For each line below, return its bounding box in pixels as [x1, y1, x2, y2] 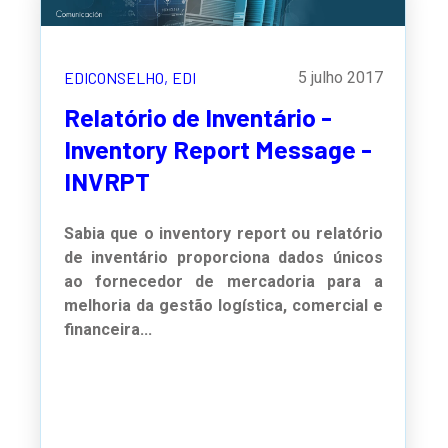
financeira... [63, 320, 152, 340]
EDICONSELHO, [63, 68, 168, 88]
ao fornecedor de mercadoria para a [63, 272, 383, 292]
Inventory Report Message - [63, 134, 372, 165]
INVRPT [63, 166, 150, 197]
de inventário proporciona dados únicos [63, 248, 383, 268]
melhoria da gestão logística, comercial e [63, 296, 383, 316]
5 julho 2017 [297, 68, 383, 88]
